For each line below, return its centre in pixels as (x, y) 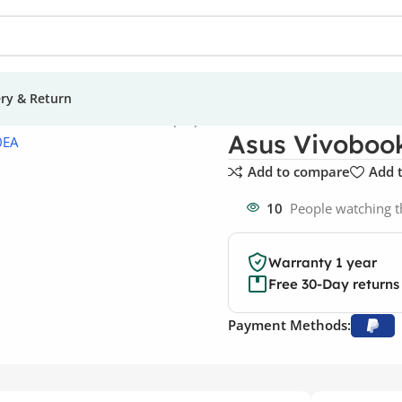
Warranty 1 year (323, 262)
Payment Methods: (289, 325)
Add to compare (298, 172)
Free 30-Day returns (334, 284)
